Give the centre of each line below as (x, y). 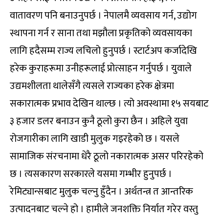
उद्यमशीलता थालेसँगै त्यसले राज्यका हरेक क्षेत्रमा (92, 86)
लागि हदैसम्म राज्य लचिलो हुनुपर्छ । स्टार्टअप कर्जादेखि (103, 51)
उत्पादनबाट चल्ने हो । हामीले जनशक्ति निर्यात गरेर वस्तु (104, 209)
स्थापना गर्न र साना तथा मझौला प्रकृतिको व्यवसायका (101, 33)
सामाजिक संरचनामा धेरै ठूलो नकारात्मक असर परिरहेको (107, 157)
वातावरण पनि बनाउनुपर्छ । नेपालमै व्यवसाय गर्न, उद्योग (103, 16)
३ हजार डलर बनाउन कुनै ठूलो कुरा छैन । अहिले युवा (99, 121)
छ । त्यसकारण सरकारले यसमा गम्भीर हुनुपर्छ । (91, 174)
